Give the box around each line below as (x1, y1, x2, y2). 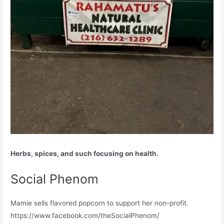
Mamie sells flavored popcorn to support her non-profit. (10, 198, 189, 207)
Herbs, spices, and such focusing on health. (10, 149, 159, 157)
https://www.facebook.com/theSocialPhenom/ (10, 211, 160, 219)
